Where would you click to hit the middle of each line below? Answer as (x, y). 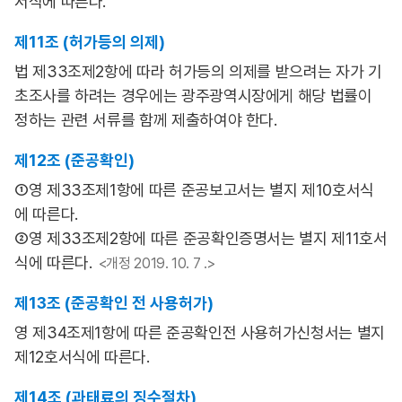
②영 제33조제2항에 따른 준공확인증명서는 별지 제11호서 (201, 238)
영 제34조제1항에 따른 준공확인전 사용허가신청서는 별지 (200, 332)
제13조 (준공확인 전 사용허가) (114, 303)
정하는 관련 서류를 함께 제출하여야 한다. (146, 120)
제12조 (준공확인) (74, 160)
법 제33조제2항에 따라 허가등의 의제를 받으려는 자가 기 (198, 71)
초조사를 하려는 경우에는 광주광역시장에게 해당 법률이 (193, 96)
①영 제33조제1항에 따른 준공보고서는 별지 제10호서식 (194, 190)
